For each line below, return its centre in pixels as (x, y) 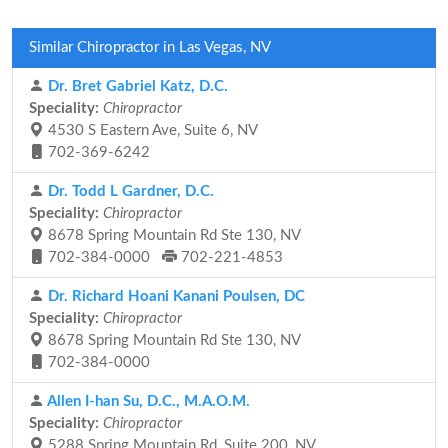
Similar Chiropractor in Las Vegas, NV (150, 47)
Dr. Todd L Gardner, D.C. (129, 191)
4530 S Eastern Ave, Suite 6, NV (151, 130)
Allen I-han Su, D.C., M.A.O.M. (147, 401)
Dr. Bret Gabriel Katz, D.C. (136, 86)
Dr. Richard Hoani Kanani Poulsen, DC (174, 296)
